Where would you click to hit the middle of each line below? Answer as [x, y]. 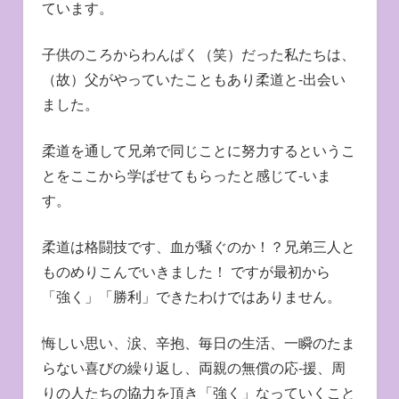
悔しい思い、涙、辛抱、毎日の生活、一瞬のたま [198, 343]
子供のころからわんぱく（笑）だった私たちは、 [198, 55]
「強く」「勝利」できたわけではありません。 [191, 297]
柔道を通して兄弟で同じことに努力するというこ [198, 151]
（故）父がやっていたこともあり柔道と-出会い [193, 80]
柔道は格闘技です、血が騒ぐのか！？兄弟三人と [198, 247]
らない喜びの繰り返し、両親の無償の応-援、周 [193, 368]
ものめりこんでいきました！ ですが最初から [186, 272]
